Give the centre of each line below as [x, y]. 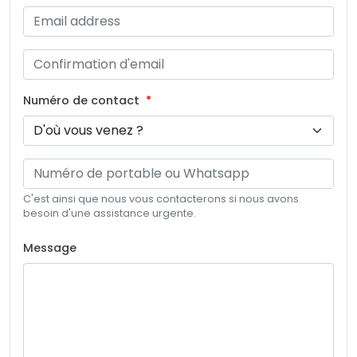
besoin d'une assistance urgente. [110, 213]
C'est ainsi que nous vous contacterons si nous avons [161, 198]
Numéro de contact [81, 100]
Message [50, 247]
